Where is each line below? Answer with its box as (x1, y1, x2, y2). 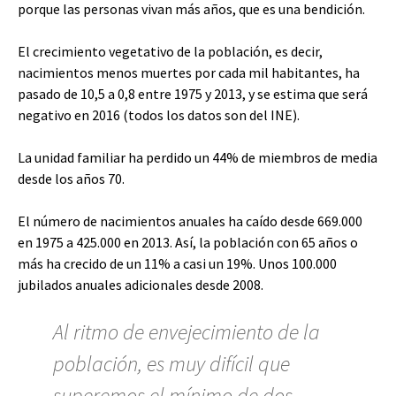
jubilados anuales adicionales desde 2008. (18, 276, 263, 293)
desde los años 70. (18, 170, 125, 187)
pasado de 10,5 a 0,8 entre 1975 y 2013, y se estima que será (18, 85, 368, 103)
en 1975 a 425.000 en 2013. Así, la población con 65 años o (18, 233, 358, 251)
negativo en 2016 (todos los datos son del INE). (18, 106, 300, 124)
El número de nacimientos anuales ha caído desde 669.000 (18, 212, 362, 230)
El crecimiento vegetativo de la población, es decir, (18, 42, 323, 60)
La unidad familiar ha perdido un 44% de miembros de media (18, 148, 377, 166)
